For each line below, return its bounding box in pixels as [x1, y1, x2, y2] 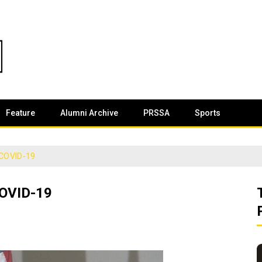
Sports [195, 108, 220, 118]
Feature [6, 108, 35, 118]
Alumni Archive [60, 108, 118, 118]
